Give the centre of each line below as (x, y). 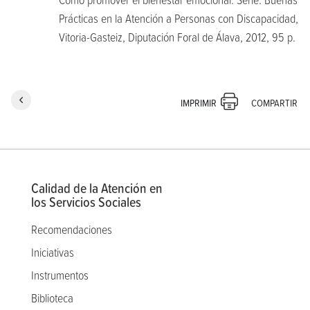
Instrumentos (60, 275)
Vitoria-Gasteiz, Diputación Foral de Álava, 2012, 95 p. (177, 37)
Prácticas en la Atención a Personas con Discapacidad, (179, 18)
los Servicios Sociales (86, 202)
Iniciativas (53, 252)
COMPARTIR (275, 102)
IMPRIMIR (198, 102)
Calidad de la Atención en (97, 188)
